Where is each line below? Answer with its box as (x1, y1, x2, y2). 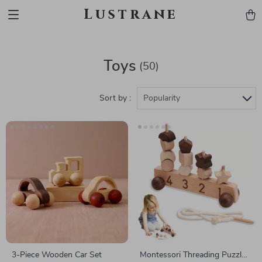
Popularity (143, 94, 180, 102)
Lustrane (83, 5, 179, 24)
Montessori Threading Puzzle (140, 251, 246, 259)
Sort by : (99, 94, 131, 102)
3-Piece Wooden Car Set (12, 251, 102, 259)
